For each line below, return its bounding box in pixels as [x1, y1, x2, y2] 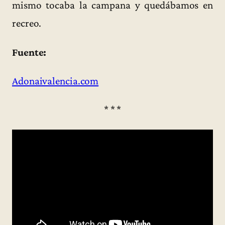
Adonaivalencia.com [12, 74, 99, 87]
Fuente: [12, 46, 47, 58]
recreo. [12, 17, 42, 30]
